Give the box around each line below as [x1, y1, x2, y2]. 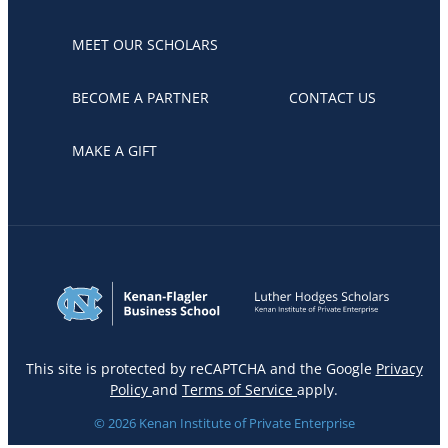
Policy [110, 379, 152, 399]
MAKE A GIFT [72, 140, 157, 160]
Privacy [375, 358, 423, 378]
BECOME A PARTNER [72, 87, 209, 107]
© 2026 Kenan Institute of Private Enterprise [93, 413, 355, 432]
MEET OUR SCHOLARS [72, 34, 218, 54]
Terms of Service [182, 379, 297, 399]
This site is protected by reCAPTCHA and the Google [25, 358, 376, 378]
